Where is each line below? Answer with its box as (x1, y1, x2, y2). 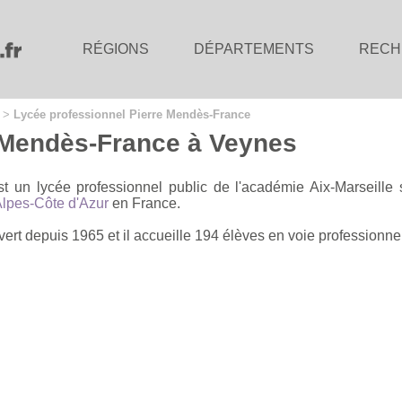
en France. (109, 195, 180, 211)
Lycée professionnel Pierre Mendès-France (13, 108, 250, 121)
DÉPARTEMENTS (194, 41, 314, 57)
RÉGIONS (83, 41, 149, 57)
